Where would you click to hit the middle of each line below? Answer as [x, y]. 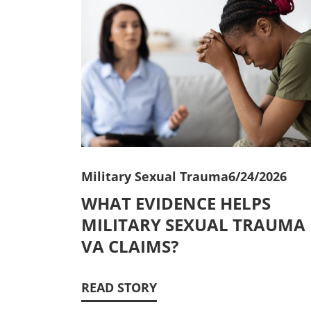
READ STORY [119, 288]
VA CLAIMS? [130, 246]
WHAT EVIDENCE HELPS [176, 203]
